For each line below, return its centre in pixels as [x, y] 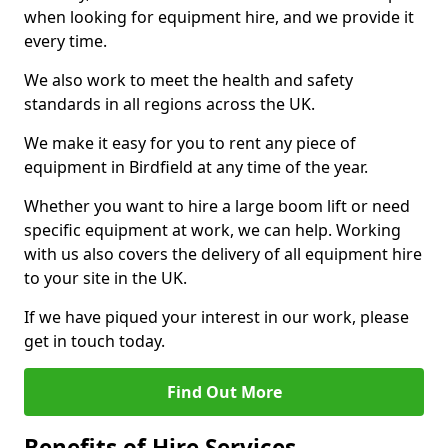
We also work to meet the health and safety [188, 80]
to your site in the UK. [105, 278]
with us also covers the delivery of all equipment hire [223, 254]
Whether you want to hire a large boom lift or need [217, 206]
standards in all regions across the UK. [169, 104]
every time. [65, 41]
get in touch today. [94, 341]
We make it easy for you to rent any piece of [190, 143]
